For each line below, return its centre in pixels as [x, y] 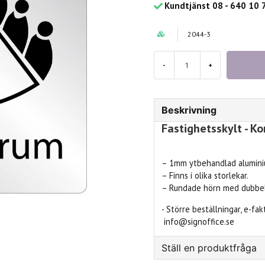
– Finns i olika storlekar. [205, 176]
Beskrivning [189, 110]
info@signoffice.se [198, 221]
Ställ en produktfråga [209, 248]
